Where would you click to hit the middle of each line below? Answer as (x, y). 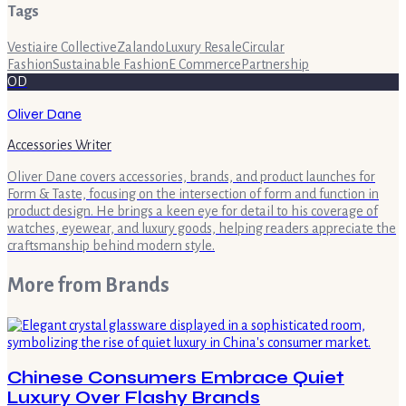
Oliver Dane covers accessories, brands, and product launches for (191, 176)
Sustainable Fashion (111, 64)
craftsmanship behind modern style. (111, 245)
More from (56, 285)
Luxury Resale (203, 47)
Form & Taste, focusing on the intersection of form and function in (193, 193)
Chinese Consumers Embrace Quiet (176, 378)
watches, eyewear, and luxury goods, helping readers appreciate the (202, 228)
